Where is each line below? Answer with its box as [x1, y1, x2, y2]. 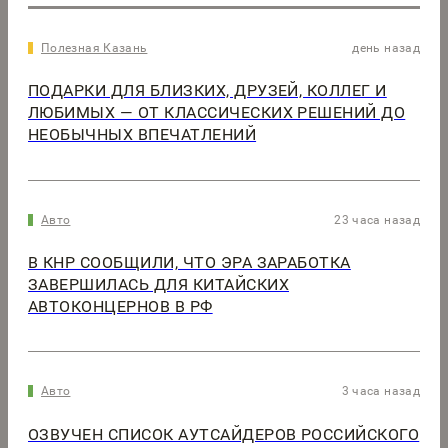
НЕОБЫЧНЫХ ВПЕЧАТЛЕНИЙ [28, 125, 257, 145]
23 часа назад [334, 212, 420, 227]
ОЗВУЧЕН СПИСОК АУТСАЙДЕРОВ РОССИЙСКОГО [28, 424, 420, 444]
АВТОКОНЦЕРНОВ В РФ [28, 297, 213, 317]
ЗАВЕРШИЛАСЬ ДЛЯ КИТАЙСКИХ [28, 275, 289, 295]
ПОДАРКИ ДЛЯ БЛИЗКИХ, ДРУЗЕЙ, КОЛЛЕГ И [28, 81, 387, 101]
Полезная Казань [41, 41, 148, 56]
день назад [352, 41, 420, 56]
